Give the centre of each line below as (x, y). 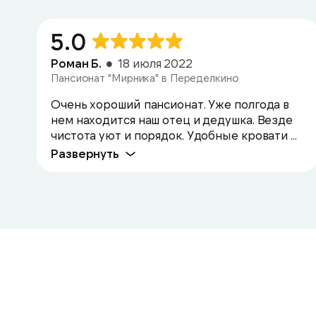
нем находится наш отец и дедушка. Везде (172, 119)
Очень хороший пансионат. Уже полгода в (170, 104)
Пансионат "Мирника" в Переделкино (145, 78)
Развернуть (85, 153)
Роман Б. (77, 63)
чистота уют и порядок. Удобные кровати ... (174, 135)
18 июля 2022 (156, 63)
